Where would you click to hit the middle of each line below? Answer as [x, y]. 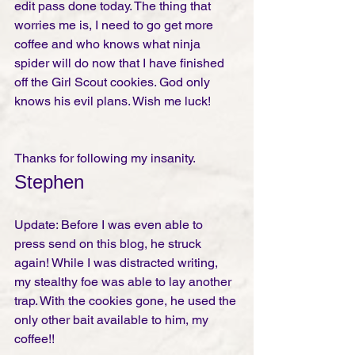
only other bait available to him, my [113, 320]
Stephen [49, 182]
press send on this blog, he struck [109, 244]
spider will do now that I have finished [121, 63]
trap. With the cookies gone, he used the [127, 301]
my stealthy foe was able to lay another [124, 282]
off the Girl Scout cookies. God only [114, 82]
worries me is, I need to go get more [115, 25]
